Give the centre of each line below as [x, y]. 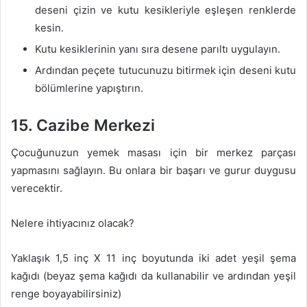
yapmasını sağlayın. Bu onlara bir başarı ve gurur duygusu [153, 170]
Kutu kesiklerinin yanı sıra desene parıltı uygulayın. [158, 49]
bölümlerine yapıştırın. [89, 88]
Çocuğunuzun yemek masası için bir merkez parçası [153, 152]
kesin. [49, 27]
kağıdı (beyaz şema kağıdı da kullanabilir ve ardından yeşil [153, 276]
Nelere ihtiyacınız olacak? [73, 223]
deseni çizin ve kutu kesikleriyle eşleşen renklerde [165, 10]
